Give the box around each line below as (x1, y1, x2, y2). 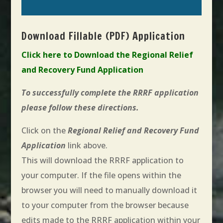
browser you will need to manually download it (21, 184, 197, 196)
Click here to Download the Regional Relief (21, 49, 193, 60)
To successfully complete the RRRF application (21, 87, 199, 98)
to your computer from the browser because (21, 199, 189, 211)
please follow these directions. (21, 102, 139, 113)
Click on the (21, 124, 68, 136)
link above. (65, 139, 108, 151)
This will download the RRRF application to (21, 154, 184, 166)
